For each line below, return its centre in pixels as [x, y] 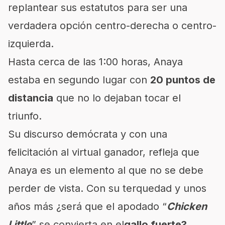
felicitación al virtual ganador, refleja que [104, 152]
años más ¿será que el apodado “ [87, 206]
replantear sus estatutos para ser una [98, 8]
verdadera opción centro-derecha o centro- [112, 26]
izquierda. [31, 44]
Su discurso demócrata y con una [88, 134]
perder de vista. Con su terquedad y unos [107, 188]
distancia [31, 98]
